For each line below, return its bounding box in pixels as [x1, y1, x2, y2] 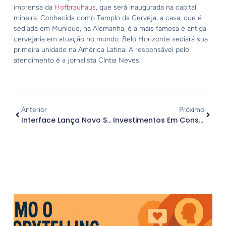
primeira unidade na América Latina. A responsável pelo [13, 45, 189, 54]
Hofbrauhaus [54, 3, 96, 12]
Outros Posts [71, 194, 155, 211]
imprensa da [13, 3, 54, 12]
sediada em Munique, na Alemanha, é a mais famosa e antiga [13, 24, 206, 33]
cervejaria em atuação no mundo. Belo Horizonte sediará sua [13, 34, 208, 43]
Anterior [21, 105, 47, 114]
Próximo [179, 105, 205, 114]
